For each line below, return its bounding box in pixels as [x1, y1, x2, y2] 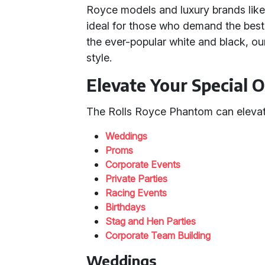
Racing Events [105, 187, 167, 199]
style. [86, 51, 112, 64]
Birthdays [105, 201, 146, 213]
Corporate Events [105, 159, 181, 170]
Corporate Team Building [105, 230, 211, 241]
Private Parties [105, 173, 168, 185]
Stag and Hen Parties [105, 215, 196, 227]
